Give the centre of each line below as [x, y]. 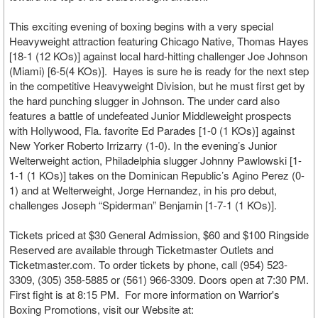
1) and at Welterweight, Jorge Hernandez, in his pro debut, [143, 190]
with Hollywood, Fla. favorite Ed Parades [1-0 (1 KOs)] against [152, 130]
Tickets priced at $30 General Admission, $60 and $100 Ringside [159, 235]
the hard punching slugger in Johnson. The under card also [144, 100]
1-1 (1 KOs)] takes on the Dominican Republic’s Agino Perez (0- [157, 175]
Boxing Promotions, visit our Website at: [102, 309]
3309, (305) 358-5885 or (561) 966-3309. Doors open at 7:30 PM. [159, 279]
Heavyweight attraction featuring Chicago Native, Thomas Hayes [159, 41]
